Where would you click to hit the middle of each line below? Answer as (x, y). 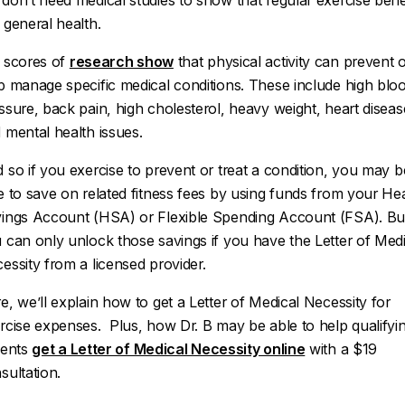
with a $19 (341, 349)
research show (121, 61)
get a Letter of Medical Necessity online (169, 349)
